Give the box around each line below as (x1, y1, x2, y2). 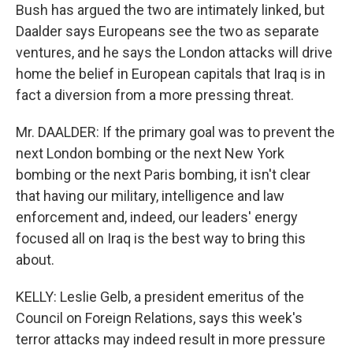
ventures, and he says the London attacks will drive (16, 44, 333, 61)
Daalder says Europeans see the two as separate (16, 23, 319, 39)
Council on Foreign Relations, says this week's (16, 310, 303, 326)
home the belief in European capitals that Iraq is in (16, 65, 325, 82)
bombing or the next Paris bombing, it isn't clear (16, 166, 310, 183)
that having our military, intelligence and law (16, 188, 284, 204)
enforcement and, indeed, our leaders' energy (16, 209, 298, 225)
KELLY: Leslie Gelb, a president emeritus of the (16, 288, 304, 305)
